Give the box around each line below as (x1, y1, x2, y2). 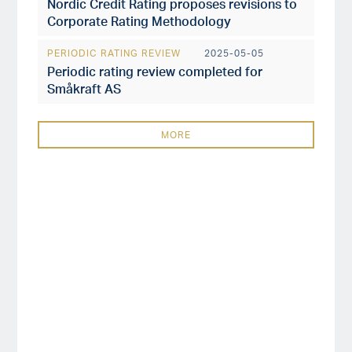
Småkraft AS (47, 80, 122, 97)
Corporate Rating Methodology (47, 13, 232, 29)
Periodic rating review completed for (47, 63, 263, 79)
